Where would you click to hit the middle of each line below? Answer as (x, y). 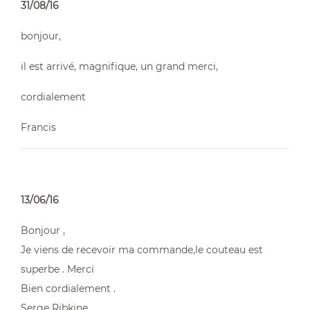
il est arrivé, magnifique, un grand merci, (119, 66)
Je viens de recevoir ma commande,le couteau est (142, 250)
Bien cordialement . (68, 289)
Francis (38, 127)
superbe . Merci (57, 269)
